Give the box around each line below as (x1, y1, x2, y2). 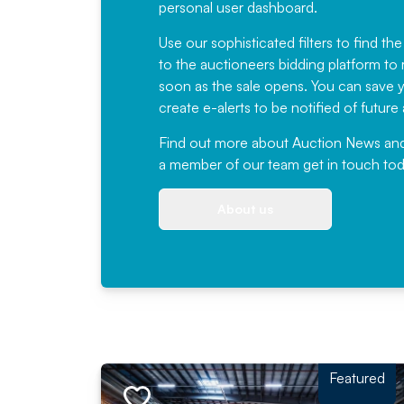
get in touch (303, 155, 380, 173)
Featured (329, 369, 385, 387)
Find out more (159, 133, 248, 151)
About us (217, 201, 273, 216)
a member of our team (159, 155, 303, 173)
